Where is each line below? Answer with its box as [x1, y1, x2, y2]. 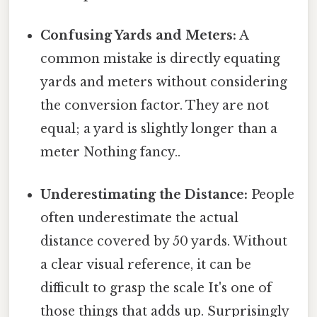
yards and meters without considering [40, 74, 288, 91]
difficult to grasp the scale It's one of [40, 279, 272, 296]
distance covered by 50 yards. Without [40, 233, 288, 249]
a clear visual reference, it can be [40, 256, 252, 272]
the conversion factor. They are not [40, 98, 270, 114]
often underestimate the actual [40, 209, 239, 226]
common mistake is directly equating [40, 51, 281, 67]
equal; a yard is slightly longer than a [40, 121, 278, 137]
